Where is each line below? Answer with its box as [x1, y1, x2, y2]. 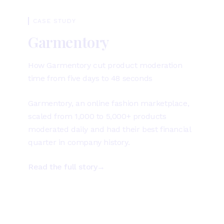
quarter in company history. [28, 137, 130, 147]
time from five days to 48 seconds [28, 73, 152, 83]
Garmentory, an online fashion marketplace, [28, 98, 189, 108]
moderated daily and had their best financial [28, 124, 191, 134]
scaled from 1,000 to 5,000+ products [28, 111, 166, 121]
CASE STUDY [33, 17, 76, 24]
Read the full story [28, 162, 97, 171]
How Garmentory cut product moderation [28, 60, 182, 70]
